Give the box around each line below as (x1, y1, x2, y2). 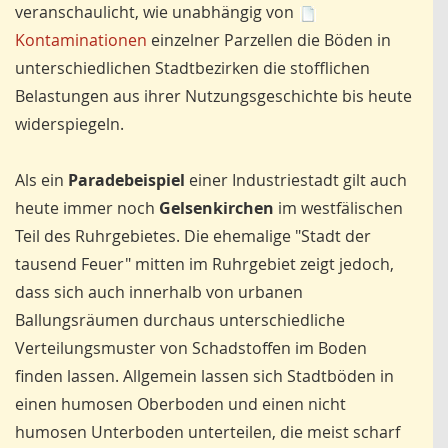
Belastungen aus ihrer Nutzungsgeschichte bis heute (15, 85, 412, 108)
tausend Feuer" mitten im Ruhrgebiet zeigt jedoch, (15, 253, 394, 276)
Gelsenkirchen (159, 197, 274, 220)
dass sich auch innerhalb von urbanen (15, 281, 303, 304)
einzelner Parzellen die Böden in (147, 29, 391, 52)
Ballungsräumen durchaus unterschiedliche (15, 309, 345, 332)
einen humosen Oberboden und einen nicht (15, 393, 346, 416)
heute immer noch (15, 197, 159, 220)
